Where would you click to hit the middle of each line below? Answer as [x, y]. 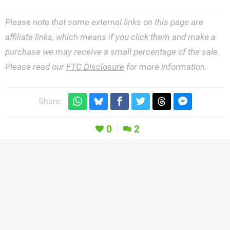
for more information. [166, 67]
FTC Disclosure [95, 67]
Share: [50, 101]
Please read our [36, 67]
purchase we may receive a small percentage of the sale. [112, 52]
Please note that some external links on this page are [104, 22]
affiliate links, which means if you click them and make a [110, 37]
